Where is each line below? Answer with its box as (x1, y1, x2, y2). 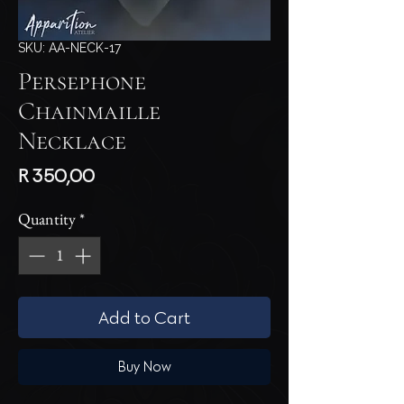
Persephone (18, 65, 146, 96)
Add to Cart (98, 306, 190, 328)
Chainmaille (18, 95, 161, 126)
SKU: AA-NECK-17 (18, 40, 121, 55)
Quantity (18, 207, 76, 229)
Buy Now (117, 357, 171, 375)
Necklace (18, 124, 126, 156)
